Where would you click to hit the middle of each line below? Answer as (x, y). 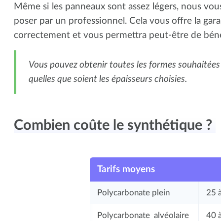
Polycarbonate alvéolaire (144, 215)
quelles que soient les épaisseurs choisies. (109, 79)
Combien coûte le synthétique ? (115, 126)
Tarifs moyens (127, 169)
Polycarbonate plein (133, 193)
